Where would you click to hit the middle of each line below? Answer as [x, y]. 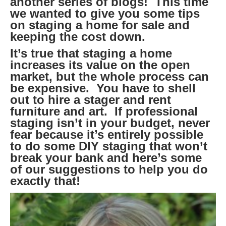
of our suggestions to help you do [109, 169]
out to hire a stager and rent [91, 99]
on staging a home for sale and [100, 25]
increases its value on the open [100, 65]
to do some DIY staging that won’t [109, 146]
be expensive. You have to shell [103, 88]
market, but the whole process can [109, 76]
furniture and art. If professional [104, 111]
